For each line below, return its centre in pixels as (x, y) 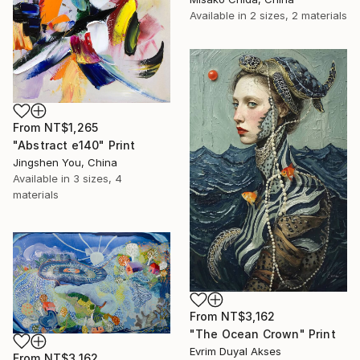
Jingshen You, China (65, 163)
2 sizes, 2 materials (299, 16)
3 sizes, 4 (98, 179)
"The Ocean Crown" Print (263, 334)
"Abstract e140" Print (74, 145)
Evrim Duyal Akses (235, 352)
